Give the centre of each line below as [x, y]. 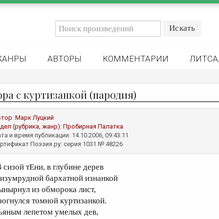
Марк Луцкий [34, 118]
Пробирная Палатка [93, 126]
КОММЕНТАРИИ [136, 59]
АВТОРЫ [65, 59]
